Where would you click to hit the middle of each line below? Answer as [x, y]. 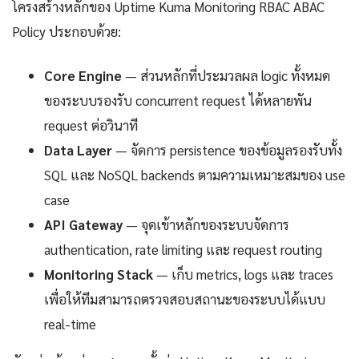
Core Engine [83, 76]
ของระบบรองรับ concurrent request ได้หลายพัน [178, 101]
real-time [70, 324]
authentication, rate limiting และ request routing [183, 250]
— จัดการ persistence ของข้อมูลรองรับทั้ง [227, 150]
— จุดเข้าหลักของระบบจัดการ [206, 225]
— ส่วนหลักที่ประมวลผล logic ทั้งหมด [226, 76]
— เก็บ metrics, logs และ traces [243, 274]
